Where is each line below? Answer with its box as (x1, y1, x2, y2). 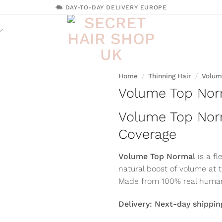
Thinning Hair (148, 72, 192, 80)
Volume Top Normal (118, 151, 195, 161)
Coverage (118, 126, 176, 143)
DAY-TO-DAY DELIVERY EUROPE (65, 3, 167, 11)
